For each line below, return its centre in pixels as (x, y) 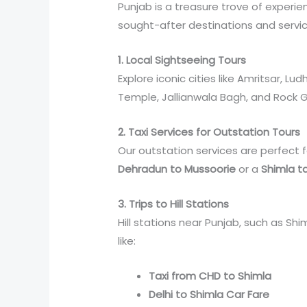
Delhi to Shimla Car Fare (209, 294)
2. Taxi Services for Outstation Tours (209, 132)
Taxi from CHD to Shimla (210, 275)
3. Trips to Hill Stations (174, 204)
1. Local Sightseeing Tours (182, 60)
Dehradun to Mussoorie (177, 169)
